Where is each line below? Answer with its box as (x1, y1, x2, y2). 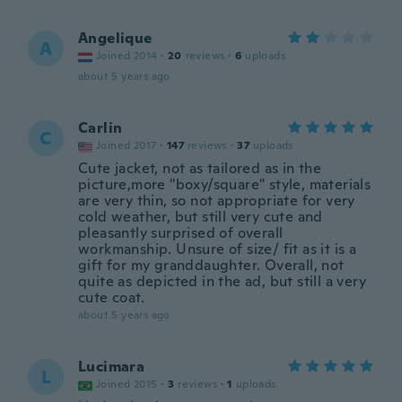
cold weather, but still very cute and (78, 207, 323, 226)
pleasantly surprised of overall (78, 223, 284, 242)
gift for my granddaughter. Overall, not (78, 256, 345, 275)
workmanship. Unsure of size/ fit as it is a (78, 240, 357, 258)
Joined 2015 (96, 377, 158, 391)
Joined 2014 (96, 48, 158, 63)
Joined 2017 (96, 138, 157, 153)
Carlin (78, 118, 123, 137)
